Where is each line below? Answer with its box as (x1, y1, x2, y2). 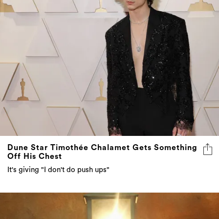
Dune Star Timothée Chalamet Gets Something (7, 144, 197, 152)
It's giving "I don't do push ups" (7, 166, 109, 174)
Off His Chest (7, 153, 62, 161)
